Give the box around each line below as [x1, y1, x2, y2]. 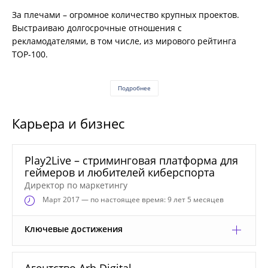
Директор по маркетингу [25, 179, 127, 191]
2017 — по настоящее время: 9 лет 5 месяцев [63, 194, 224, 205]
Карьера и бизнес [12, 114, 124, 132]
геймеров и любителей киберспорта [25, 165, 215, 179]
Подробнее [117, 83, 151, 92]
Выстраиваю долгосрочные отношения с [12, 22, 182, 33]
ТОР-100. [12, 48, 48, 60]
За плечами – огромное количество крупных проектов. [12, 8, 239, 20]
